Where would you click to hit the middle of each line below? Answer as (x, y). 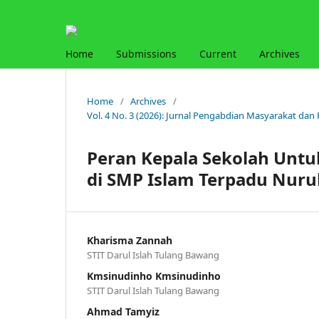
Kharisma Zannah (130, 240)
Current (218, 53)
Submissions (146, 53)
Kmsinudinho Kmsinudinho (154, 276)
